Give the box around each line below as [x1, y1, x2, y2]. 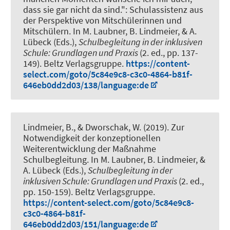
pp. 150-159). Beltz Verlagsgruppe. [23, 186, 155, 198]
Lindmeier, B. [23, 121, 73, 133]
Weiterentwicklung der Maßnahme [23, 143, 156, 155]
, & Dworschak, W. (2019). [73, 121, 171, 133]
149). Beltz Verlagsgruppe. [23, 57, 126, 70]
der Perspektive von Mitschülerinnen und [23, 14, 182, 27]
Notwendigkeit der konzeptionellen [23, 132, 161, 144]
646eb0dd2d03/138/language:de [23, 79, 149, 91]
